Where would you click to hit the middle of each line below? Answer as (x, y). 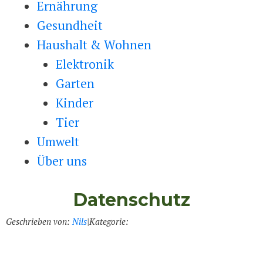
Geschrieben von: (39, 221)
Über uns (62, 161)
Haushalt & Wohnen (94, 45)
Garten (75, 83)
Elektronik (85, 64)
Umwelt (58, 141)
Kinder (74, 103)
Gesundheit (70, 25)
